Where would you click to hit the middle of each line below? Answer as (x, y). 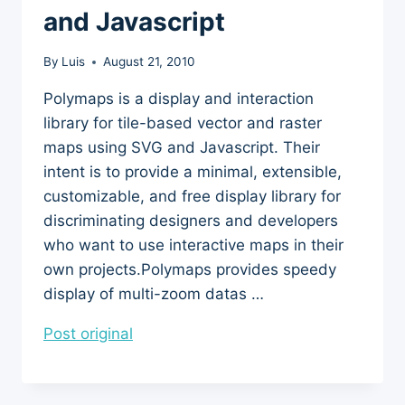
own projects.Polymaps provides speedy (190, 270)
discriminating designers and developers (191, 221)
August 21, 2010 (150, 62)
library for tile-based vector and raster (183, 123)
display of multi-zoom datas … (154, 294)
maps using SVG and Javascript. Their (182, 148)
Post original (88, 334)
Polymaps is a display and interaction (179, 99)
